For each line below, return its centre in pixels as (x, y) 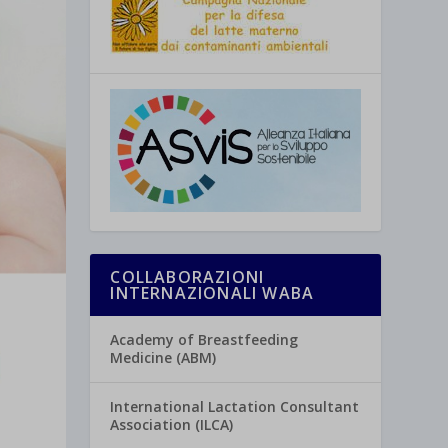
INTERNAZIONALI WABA (212, 293)
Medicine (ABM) (163, 358)
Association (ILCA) (172, 425)
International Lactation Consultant (235, 407)
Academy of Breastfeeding (204, 340)
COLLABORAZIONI (187, 277)
